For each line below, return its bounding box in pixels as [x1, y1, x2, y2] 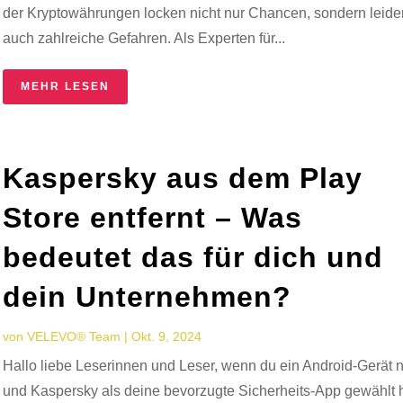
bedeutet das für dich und [3, 240, 384, 273]
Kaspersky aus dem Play [3, 161, 363, 194]
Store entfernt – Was [3, 201, 303, 234]
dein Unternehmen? [3, 280, 292, 313]
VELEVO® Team [27, 328, 121, 344]
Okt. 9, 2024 [131, 328, 202, 344]
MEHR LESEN [21, 79, 111, 93]
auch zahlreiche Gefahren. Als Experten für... [3, 30, 286, 46]
